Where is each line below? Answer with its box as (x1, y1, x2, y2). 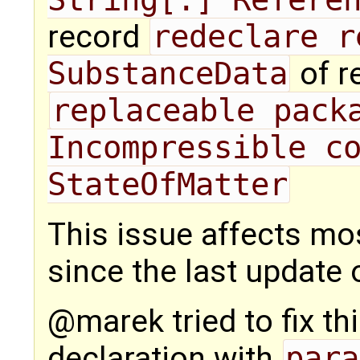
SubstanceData (47, 55, 288, 92)
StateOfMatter (47, 166, 288, 203)
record (47, 18, 148, 56)
